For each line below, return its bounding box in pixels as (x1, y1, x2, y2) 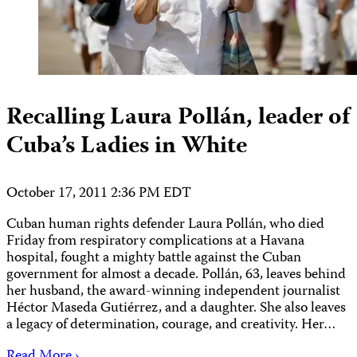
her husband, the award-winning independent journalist (6, 280, 340, 304)
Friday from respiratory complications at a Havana (6, 229, 304, 253)
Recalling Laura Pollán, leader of (6, 98, 350, 138)
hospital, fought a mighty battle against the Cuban (6, 246, 301, 270)
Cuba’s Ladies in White (6, 127, 247, 167)
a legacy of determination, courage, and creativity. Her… (6, 313, 336, 337)
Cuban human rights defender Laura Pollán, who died (6, 213, 324, 237)
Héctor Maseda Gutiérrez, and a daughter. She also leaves (6, 296, 346, 320)
